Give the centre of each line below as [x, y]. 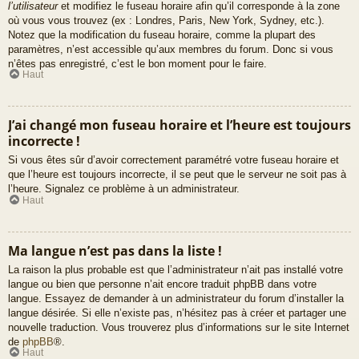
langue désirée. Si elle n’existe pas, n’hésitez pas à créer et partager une [177, 313]
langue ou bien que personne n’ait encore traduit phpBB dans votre [162, 284]
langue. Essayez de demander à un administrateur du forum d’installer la [176, 298]
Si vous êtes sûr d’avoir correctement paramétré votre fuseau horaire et [173, 160]
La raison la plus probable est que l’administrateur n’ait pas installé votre [175, 269]
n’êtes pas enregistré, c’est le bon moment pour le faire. [137, 63]
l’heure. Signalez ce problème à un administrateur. [124, 189]
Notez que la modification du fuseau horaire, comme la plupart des [162, 34]
